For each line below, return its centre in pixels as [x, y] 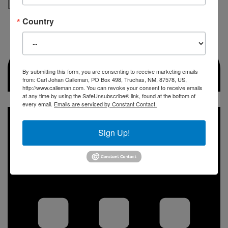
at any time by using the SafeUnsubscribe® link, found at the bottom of [109, 95]
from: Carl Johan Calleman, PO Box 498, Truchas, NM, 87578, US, [105, 79]
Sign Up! [114, 132]
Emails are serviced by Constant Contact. [105, 104]
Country [38, 21]
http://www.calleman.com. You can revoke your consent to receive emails [112, 87]
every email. [38, 104]
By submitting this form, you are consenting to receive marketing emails [110, 71]
